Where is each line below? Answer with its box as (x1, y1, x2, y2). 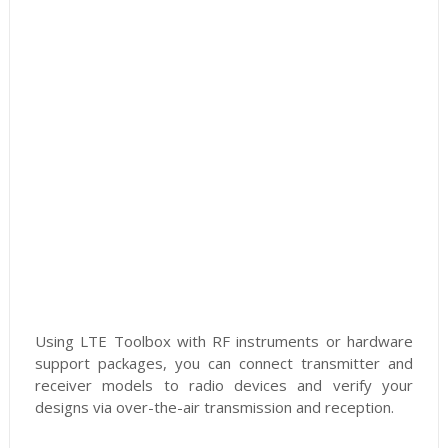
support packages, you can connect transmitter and (34, 353, 414, 374)
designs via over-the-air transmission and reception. (34, 397, 394, 418)
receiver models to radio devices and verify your (34, 375, 414, 396)
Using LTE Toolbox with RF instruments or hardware (34, 331, 414, 352)
